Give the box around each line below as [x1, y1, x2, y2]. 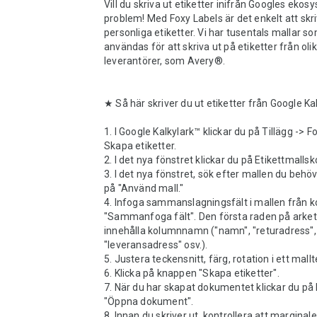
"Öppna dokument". [104, 296, 196, 307]
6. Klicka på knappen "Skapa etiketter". [104, 267, 279, 279]
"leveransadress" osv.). [104, 239, 208, 250]
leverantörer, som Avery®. [104, 55, 225, 67]
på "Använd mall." [104, 183, 184, 194]
